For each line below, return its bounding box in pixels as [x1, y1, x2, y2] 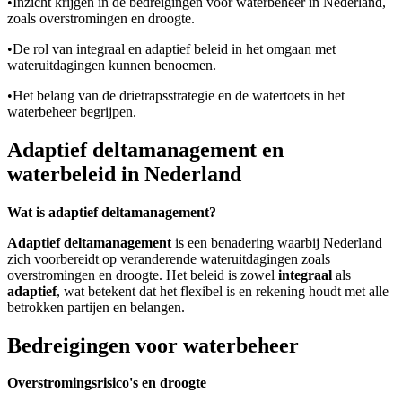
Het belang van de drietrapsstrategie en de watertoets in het [13, 87, 345, 103]
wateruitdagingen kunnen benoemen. [7, 57, 216, 73]
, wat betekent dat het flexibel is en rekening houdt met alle [57, 283, 389, 299]
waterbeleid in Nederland [7, 162, 241, 186]
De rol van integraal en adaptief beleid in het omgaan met [13, 40, 336, 57]
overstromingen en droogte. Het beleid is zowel [7, 267, 278, 283]
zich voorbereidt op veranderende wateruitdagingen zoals [7, 250, 330, 267]
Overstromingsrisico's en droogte [7, 375, 206, 391]
